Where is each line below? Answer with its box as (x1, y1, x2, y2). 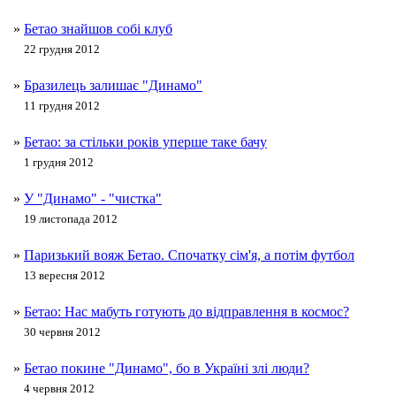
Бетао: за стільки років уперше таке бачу (24, 134, 267, 150)
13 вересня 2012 (24, 269, 105, 283)
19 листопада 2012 (24, 212, 118, 226)
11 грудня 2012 (24, 99, 100, 113)
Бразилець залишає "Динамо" (24, 78, 202, 94)
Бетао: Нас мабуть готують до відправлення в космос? (24, 304, 349, 320)
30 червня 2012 (24, 325, 101, 339)
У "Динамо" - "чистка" (24, 191, 162, 207)
